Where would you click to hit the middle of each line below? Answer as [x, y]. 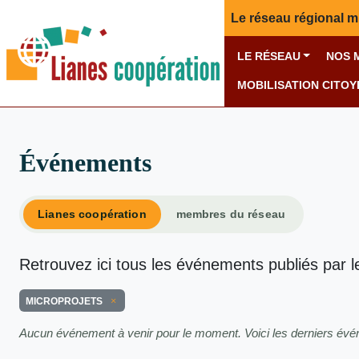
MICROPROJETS [64, 301]
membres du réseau [231, 214]
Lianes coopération [92, 214]
